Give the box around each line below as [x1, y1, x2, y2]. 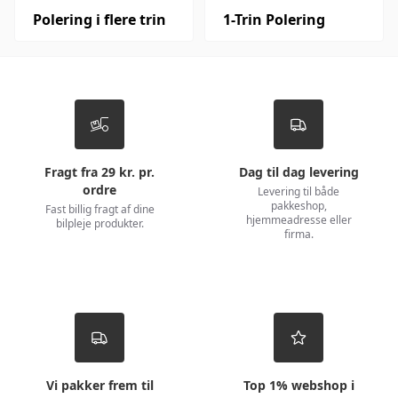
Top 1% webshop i [243, 376, 354, 394]
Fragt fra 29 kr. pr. [44, 163, 155, 180]
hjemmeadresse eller [245, 211, 352, 227]
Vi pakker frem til [45, 376, 154, 394]
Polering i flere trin [33, 9, 166, 29]
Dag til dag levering [238, 163, 359, 180]
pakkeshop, [270, 197, 327, 213]
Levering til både [258, 183, 339, 199]
